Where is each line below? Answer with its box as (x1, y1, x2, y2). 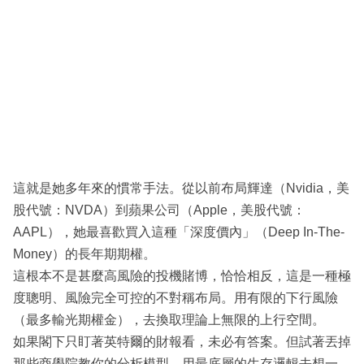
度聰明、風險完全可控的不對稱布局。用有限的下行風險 (13, 291, 338, 305)
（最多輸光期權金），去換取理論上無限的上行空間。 (13, 313, 325, 327)
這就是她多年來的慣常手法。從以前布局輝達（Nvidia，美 (13, 181, 349, 196)
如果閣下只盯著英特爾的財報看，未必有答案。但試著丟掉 (13, 335, 351, 349)
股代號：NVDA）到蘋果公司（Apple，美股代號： (13, 203, 305, 218)
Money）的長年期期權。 (13, 247, 156, 262)
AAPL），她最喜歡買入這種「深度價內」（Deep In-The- (13, 225, 344, 240)
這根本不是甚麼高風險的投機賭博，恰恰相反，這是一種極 (13, 269, 351, 284)
